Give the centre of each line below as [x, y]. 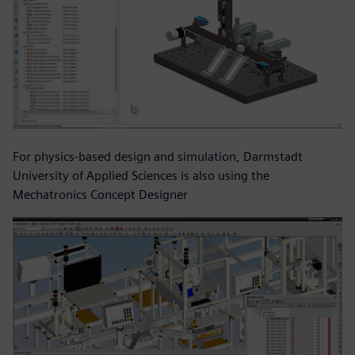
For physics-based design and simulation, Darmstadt [158, 157]
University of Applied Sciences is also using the [141, 176]
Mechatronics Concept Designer [100, 195]
